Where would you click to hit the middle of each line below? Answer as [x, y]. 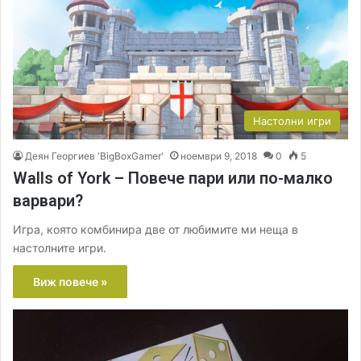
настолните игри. [60, 248]
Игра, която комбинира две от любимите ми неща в [156, 230]
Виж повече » [70, 282]
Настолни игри [292, 121]
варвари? [48, 201]
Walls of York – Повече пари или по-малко [173, 178]
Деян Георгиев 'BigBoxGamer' [94, 156]
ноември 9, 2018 [219, 156]
